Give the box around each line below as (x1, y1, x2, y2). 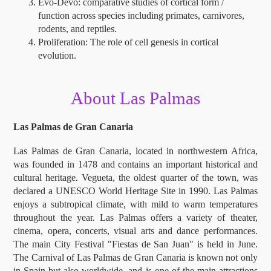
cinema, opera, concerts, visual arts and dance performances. (13, 225, 258, 236)
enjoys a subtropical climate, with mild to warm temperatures (13, 198, 258, 209)
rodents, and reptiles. (38, 24, 117, 34)
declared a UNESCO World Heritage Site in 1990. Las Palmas (13, 185, 258, 196)
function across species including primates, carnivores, (38, 10, 244, 21)
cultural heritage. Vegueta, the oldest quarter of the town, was (13, 172, 258, 183)
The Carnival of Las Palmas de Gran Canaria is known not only (13, 252, 258, 263)
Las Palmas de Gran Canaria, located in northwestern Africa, (13, 145, 258, 156)
